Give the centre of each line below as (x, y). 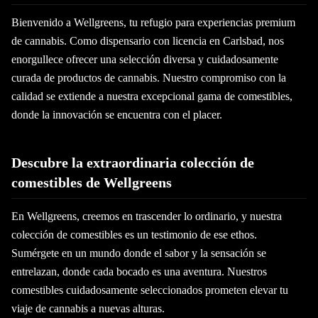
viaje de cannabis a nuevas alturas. (88, 308)
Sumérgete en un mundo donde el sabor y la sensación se (139, 253)
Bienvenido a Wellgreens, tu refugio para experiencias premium (153, 22)
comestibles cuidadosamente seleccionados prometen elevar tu (150, 290)
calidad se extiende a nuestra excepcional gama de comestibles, (152, 96)
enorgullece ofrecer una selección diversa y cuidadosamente (145, 59)
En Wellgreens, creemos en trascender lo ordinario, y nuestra (147, 216)
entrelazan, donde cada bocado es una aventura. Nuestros (139, 272)
